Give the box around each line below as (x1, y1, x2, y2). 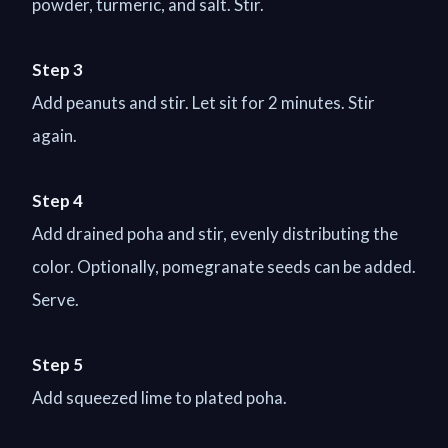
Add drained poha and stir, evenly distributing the (32, 223, 398, 245)
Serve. (32, 289, 79, 311)
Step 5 (32, 354, 83, 376)
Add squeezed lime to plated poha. (32, 387, 287, 409)
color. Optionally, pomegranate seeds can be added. (32, 256, 416, 278)
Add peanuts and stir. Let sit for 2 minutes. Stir (32, 92, 375, 114)
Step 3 (32, 59, 83, 81)
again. (32, 125, 77, 147)
